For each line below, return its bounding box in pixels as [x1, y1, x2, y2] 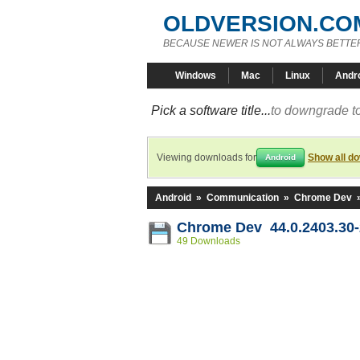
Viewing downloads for [157, 152, 256, 163]
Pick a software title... [151, 104, 271, 117]
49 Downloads [177, 235, 240, 247]
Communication [207, 192, 279, 203]
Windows [175, 70, 216, 81]
